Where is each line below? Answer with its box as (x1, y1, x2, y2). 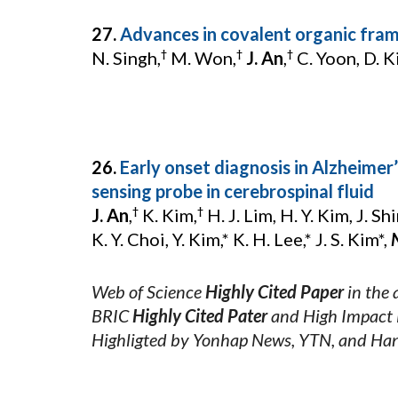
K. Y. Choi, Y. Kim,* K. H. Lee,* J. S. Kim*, (91, 228, 391, 250)
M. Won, (166, 47, 236, 68)
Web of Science (91, 281, 205, 302)
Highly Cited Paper (204, 281, 344, 302)
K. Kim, (138, 204, 197, 226)
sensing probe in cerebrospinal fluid (91, 180, 374, 202)
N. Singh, (91, 47, 161, 68)
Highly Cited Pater (131, 305, 267, 326)
